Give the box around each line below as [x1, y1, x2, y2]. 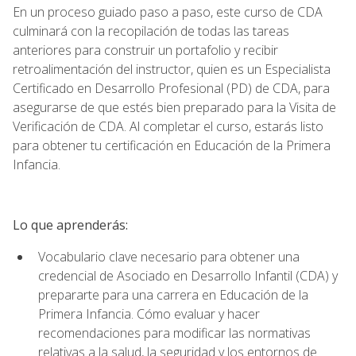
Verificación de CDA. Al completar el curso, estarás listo [13, 117, 323, 135]
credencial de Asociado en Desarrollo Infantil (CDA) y [38, 266, 338, 284]
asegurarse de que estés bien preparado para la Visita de [13, 98, 336, 116]
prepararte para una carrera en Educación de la [38, 285, 308, 304]
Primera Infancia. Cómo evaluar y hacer [38, 304, 260, 323]
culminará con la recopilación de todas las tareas [13, 21, 289, 40]
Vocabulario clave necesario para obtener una [38, 247, 300, 265]
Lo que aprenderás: [13, 215, 128, 234]
